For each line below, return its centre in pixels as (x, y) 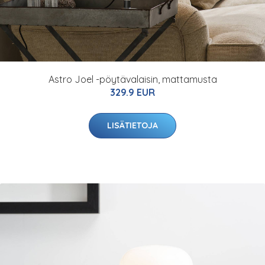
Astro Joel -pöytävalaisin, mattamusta (132, 79)
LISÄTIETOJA (132, 125)
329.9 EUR (132, 92)
